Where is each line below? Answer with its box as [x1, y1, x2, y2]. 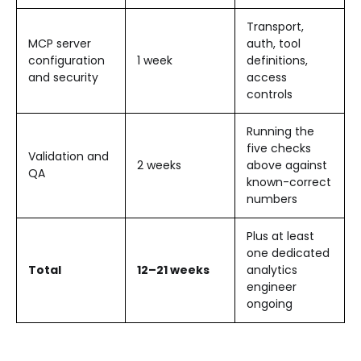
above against [247, 156, 327, 173]
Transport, [247, 18, 304, 35]
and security [28, 68, 98, 85]
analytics [247, 261, 297, 278]
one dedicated [247, 244, 330, 261]
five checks [247, 139, 311, 156]
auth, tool [247, 35, 301, 52]
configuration [28, 52, 105, 68]
